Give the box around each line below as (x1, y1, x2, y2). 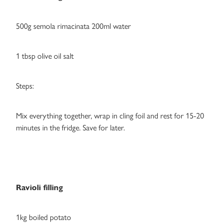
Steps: (16, 81, 34, 91)
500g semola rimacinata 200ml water (16, 21, 131, 31)
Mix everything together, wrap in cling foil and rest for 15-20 (16, 111, 204, 121)
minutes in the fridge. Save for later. (16, 123, 125, 133)
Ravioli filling (16, 183, 63, 193)
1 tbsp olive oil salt (16, 51, 74, 61)
